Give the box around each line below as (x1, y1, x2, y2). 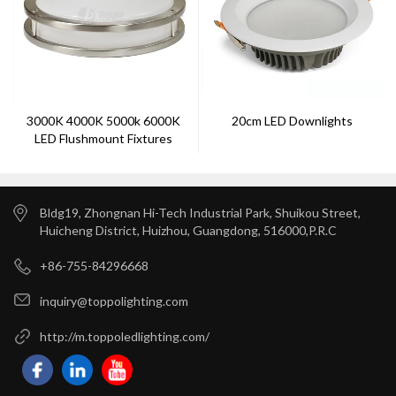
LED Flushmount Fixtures (34, 130, 173, 146)
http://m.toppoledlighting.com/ (40, 328, 209, 344)
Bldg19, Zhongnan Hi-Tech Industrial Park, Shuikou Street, (40, 204, 361, 220)
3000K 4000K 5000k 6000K (27, 112, 181, 128)
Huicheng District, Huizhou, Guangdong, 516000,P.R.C (40, 222, 337, 238)
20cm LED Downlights (232, 112, 354, 128)
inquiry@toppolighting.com (40, 293, 188, 308)
